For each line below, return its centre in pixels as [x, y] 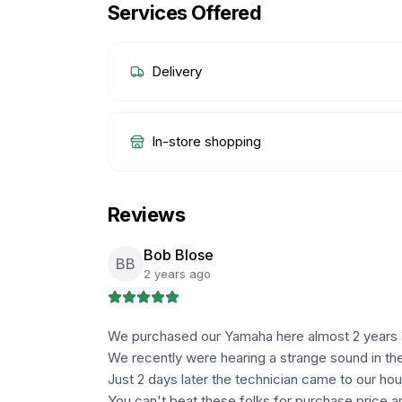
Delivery [177, 71]
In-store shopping [206, 141]
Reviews [147, 214]
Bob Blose [179, 255]
